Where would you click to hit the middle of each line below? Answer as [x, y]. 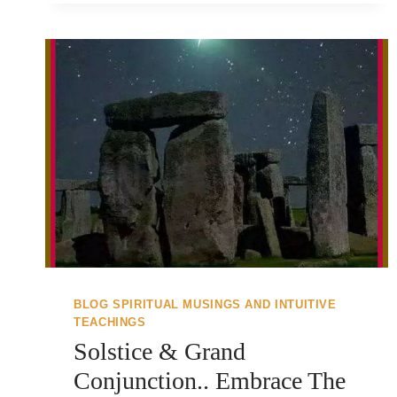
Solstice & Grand [160, 352]
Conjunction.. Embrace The [210, 381]
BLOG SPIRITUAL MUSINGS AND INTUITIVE [205, 305]
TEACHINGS [110, 323]
